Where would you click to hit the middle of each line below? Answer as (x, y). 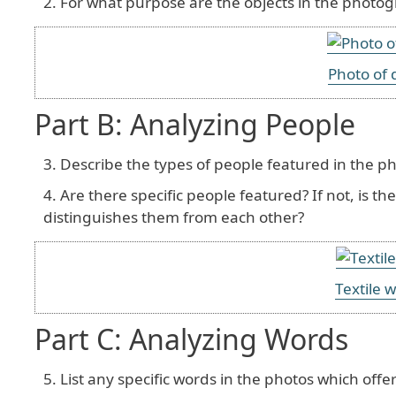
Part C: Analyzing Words (191, 339)
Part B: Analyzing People (195, 124)
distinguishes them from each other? (174, 217)
